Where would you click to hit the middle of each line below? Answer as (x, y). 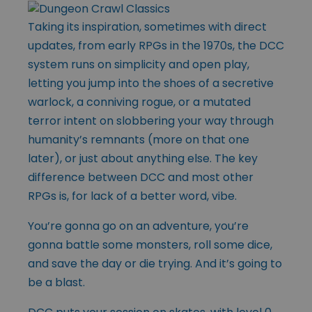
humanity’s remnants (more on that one (139, 139)
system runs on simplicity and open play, (139, 64)
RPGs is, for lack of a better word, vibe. (132, 196)
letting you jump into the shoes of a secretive (151, 83)
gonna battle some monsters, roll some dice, (150, 244)
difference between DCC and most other (141, 177)
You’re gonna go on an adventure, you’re (138, 226)
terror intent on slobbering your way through (151, 120)
